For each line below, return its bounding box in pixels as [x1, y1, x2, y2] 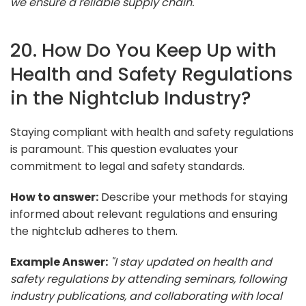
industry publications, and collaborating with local [10, 288, 282, 304]
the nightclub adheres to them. [10, 223, 178, 239]
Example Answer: [10, 253, 108, 270]
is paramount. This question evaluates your [10, 141, 238, 157]
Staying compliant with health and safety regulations [10, 124, 294, 140]
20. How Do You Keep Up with [10, 36, 277, 64]
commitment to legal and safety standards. [10, 158, 245, 174]
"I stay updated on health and [111, 253, 272, 270]
